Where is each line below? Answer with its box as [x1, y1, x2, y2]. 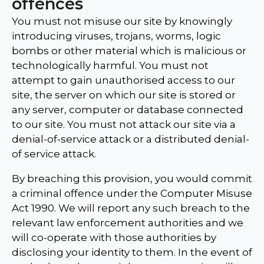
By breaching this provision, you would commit [12, 173, 252, 185]
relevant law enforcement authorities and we [12, 217, 243, 229]
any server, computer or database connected [12, 104, 243, 116]
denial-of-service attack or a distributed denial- [12, 133, 249, 146]
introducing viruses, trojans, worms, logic [12, 30, 221, 42]
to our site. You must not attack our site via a [12, 118, 236, 131]
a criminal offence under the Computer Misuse [12, 187, 252, 200]
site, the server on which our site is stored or [12, 89, 236, 101]
